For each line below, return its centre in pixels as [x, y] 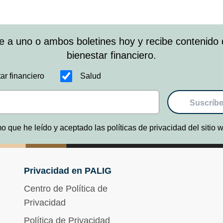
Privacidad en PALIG [68, 171]
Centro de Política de [66, 189]
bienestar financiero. [111, 55]
